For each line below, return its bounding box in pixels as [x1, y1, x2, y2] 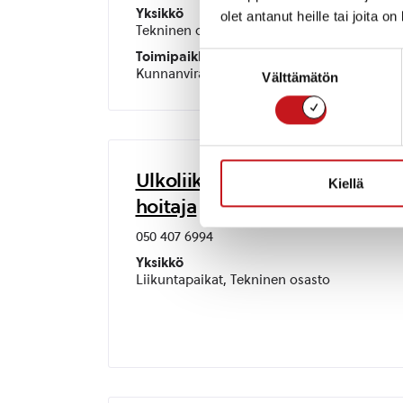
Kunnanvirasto [135, 66, 224, 82]
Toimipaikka [135, 49, 213, 65]
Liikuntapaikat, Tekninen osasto [135, 272, 330, 288]
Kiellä [328, 175, 363, 192]
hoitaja [135, 194, 197, 218]
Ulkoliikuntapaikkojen [135, 168, 332, 192]
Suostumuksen [199, 49, 290, 66]
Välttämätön [262, 69, 339, 85]
